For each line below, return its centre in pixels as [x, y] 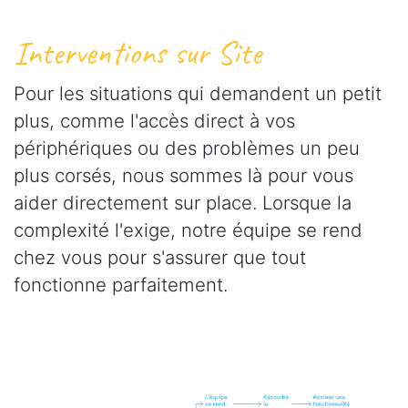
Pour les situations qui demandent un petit [198, 93]
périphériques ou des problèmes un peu [187, 148]
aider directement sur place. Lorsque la [183, 202]
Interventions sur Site [138, 53]
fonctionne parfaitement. [121, 284]
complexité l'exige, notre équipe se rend [188, 229]
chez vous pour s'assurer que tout [160, 257]
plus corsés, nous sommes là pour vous [184, 175]
